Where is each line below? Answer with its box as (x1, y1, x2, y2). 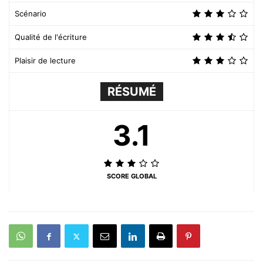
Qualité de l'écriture (15, 32, 87, 42)
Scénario (15, 9, 46, 18)
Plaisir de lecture (15, 56, 76, 65)
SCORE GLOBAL (106, 172, 157, 180)
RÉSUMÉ (107, 85, 156, 99)
